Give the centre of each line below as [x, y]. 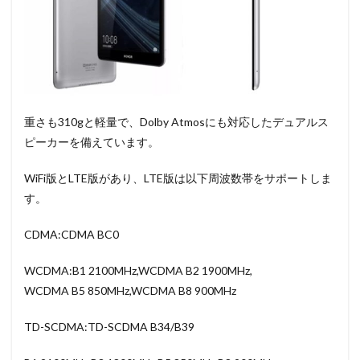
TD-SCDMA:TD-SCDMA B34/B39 [109, 327]
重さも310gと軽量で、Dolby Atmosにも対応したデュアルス [176, 122]
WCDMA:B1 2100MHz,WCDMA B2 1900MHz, [138, 271]
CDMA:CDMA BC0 [72, 235]
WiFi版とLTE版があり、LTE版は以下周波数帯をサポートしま [178, 178]
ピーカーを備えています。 [92, 142]
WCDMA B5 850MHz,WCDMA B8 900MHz [130, 291]
